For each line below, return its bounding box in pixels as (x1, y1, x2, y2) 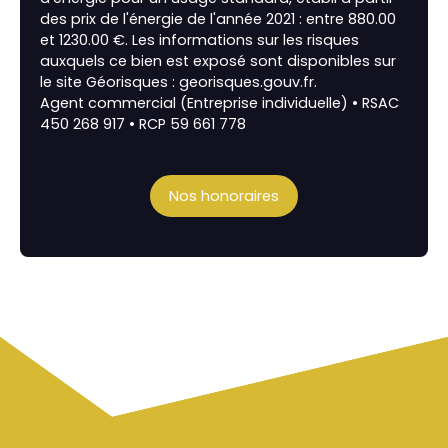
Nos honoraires (169, 185, 279, 206)
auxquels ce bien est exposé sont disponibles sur (40, 51, 396, 72)
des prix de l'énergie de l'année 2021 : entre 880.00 (40, 9, 396, 30)
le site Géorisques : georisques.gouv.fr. (40, 72, 317, 93)
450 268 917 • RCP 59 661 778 (40, 114, 246, 135)
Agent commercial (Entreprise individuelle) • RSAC (40, 93, 399, 114)
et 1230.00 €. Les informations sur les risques (40, 30, 359, 51)
